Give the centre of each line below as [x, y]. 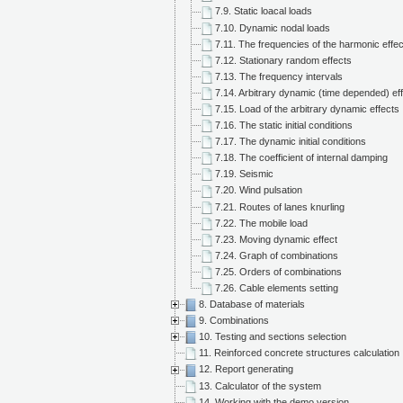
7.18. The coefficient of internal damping [301, 158]
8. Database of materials [252, 304]
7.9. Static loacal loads [264, 11]
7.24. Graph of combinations [277, 255]
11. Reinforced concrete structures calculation [299, 353]
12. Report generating [246, 369]
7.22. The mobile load [261, 223]
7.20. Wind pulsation [259, 190]
